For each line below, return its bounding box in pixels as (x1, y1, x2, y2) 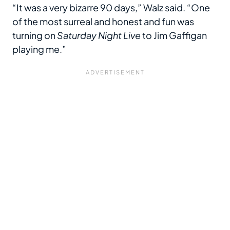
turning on (12, 29, 57, 41)
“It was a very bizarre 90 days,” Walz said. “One (12, 1, 210, 13)
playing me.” (12, 43, 66, 55)
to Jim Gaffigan (141, 29, 207, 41)
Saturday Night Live (57, 29, 141, 41)
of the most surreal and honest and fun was (12, 15, 194, 27)
